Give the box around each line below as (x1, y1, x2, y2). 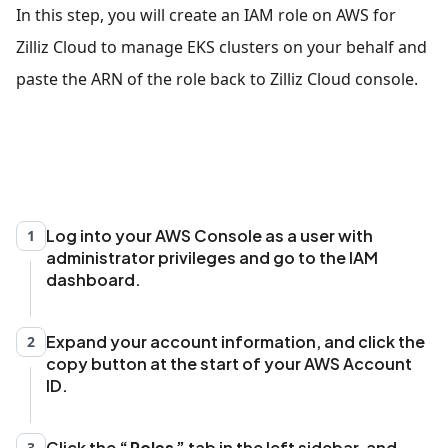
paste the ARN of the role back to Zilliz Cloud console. (16, 68, 418, 91)
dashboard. (46, 269, 141, 291)
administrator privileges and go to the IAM (46, 247, 378, 269)
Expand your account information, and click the (46, 331, 425, 353)
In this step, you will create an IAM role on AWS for (16, 4, 396, 27)
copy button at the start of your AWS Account (46, 353, 412, 375)
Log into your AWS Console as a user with (46, 225, 373, 247)
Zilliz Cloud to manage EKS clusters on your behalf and (16, 36, 427, 59)
